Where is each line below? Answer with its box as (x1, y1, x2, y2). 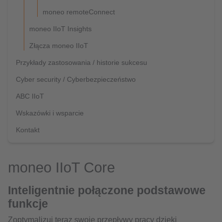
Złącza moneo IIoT (29, 42, 88, 50)
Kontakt (16, 126, 40, 134)
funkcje (8, 197, 48, 210)
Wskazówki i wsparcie (16, 109, 84, 117)
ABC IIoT (16, 92, 44, 100)
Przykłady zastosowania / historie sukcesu (16, 58, 147, 66)
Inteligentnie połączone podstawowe (8, 184, 206, 197)
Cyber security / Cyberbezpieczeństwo (16, 75, 136, 83)
